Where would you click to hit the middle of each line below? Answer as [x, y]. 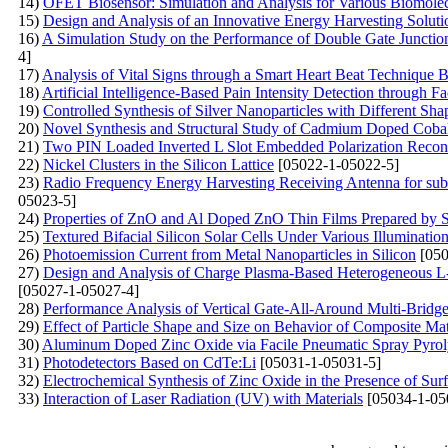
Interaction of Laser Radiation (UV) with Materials [203, 398]
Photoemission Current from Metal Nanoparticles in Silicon [229, 254]
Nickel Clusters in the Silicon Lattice [158, 164]
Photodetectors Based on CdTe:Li [149, 362]
